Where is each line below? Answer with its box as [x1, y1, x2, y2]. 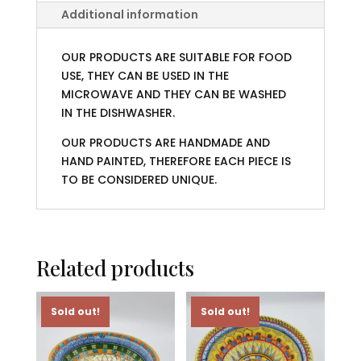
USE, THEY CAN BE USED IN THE [60, 68, 229, 85]
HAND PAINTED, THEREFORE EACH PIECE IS [60, 153, 291, 170]
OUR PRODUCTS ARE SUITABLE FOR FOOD [60, 49, 292, 66]
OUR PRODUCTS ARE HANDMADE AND [60, 135, 270, 151]
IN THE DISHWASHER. [60, 105, 175, 122]
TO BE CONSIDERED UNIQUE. [60, 172, 217, 189]
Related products [35, 254, 194, 283]
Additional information [60, 6, 198, 23]
